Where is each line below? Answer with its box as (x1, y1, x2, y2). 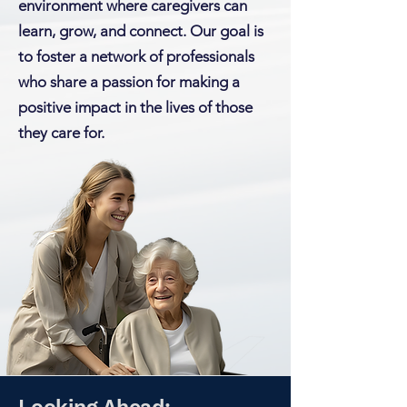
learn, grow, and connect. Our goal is (18, 22, 263, 40)
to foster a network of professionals (18, 47, 254, 65)
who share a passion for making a (18, 73, 240, 91)
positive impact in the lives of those (18, 98, 253, 116)
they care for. (18, 124, 104, 142)
